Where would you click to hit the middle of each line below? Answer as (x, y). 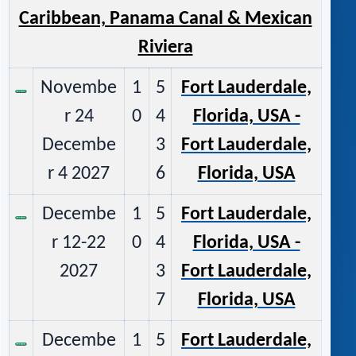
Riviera (165, 48)
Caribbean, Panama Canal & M (140, 19)
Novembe (79, 89)
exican (286, 19)
